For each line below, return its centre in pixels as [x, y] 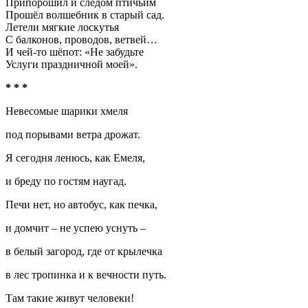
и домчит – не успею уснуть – [76, 228]
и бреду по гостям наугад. [66, 181]
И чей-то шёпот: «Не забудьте [75, 52]
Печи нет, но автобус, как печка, [81, 205]
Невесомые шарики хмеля [67, 111]
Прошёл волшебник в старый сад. [85, 15]
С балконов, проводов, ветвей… [81, 40]
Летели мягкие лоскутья [62, 27]
